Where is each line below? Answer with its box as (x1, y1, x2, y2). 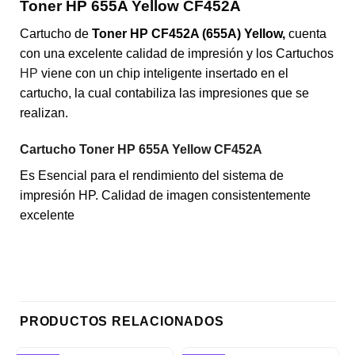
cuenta (285, 26, 326, 40)
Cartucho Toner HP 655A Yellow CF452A (20, 142, 262, 156)
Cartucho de (20, 26, 89, 40)
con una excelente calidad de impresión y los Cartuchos (20, 46, 334, 60)
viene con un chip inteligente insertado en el (38, 66, 288, 80)
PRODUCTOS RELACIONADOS (20, 315, 224, 329)
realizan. (20, 105, 68, 120)
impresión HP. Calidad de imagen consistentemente (20, 188, 311, 202)
